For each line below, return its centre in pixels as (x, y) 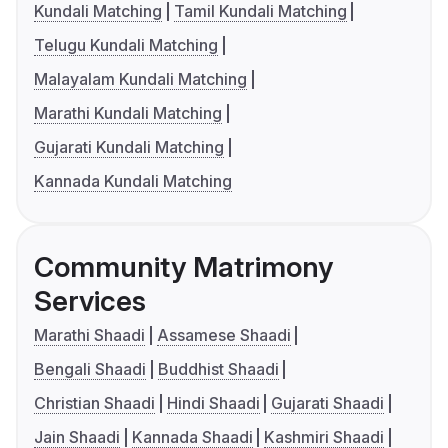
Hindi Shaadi (213, 403)
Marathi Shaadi (89, 335)
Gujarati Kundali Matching (129, 147)
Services (90, 301)
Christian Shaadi (94, 403)
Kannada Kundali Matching (133, 181)
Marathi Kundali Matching (128, 113)
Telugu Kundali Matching (126, 45)
